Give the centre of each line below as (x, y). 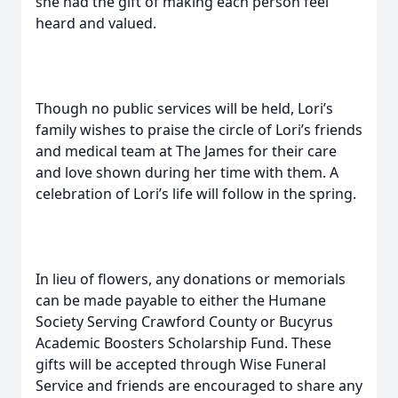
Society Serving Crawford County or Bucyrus (184, 322)
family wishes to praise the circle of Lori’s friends (199, 130)
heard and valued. (96, 23)
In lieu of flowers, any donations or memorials (191, 279)
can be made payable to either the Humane (181, 300)
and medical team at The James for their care (186, 151)
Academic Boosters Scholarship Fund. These (183, 343)
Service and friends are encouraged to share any (199, 386)
